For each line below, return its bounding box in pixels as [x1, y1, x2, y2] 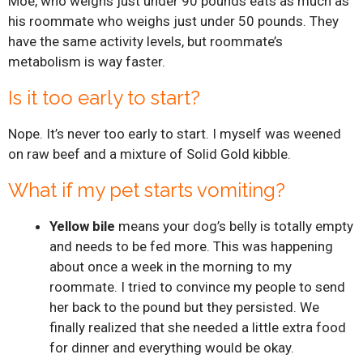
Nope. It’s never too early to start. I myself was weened [8, 125, 341, 142]
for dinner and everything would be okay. [49, 339, 294, 356]
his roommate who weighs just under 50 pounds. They [8, 12, 339, 29]
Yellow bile [49, 217, 115, 234]
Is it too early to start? [8, 85, 200, 109]
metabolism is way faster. [8, 53, 165, 70]
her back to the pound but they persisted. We [49, 298, 319, 315]
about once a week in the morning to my [49, 258, 292, 275]
